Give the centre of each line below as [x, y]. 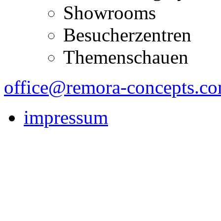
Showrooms [110, 12]
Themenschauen [126, 57]
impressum [66, 117]
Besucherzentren [127, 35]
